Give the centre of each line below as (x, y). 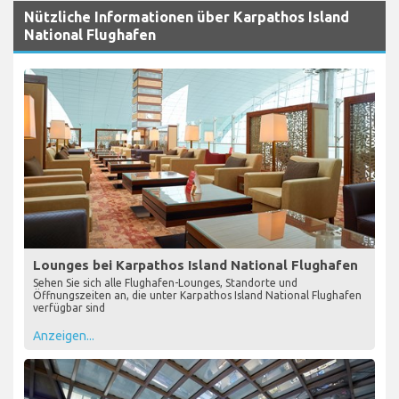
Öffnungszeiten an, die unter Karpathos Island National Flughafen (197, 295)
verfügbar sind (69, 307)
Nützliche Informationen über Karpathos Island (187, 17)
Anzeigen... (64, 335)
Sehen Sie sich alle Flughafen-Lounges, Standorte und (165, 282)
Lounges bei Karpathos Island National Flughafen (195, 265)
